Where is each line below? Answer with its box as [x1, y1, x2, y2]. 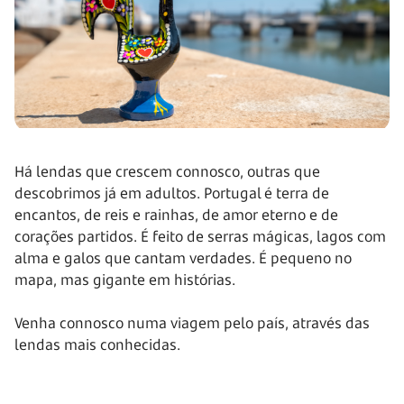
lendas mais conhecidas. [14, 335, 180, 355]
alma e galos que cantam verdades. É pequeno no [14, 248, 352, 269]
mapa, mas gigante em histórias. [14, 270, 235, 290]
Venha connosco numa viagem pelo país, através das [14, 313, 370, 334]
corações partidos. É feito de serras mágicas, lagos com [14, 226, 386, 247]
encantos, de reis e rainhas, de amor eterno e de [14, 205, 338, 225]
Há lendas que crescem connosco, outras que [14, 161, 320, 182]
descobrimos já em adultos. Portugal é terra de [14, 183, 329, 204]
